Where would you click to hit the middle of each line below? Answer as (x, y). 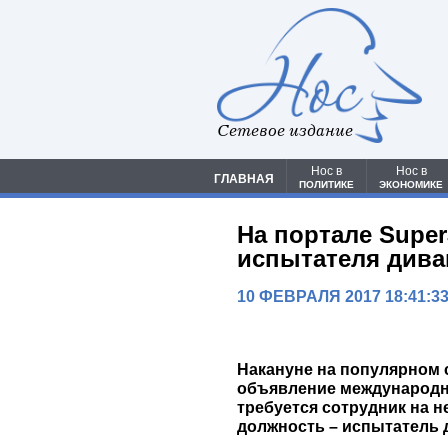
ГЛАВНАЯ (244, 179)
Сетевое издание (285, 131)
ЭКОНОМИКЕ (411, 185)
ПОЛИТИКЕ (326, 185)
